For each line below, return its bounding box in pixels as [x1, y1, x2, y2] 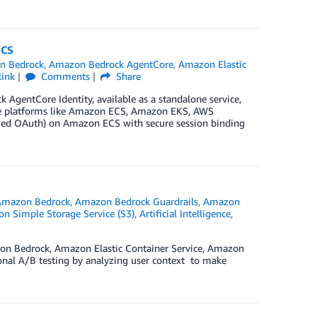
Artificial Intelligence [139, 207, 231, 220]
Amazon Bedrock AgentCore [49, 58, 174, 71]
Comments [38, 70, 91, 83]
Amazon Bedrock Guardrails [75, 195, 199, 208]
